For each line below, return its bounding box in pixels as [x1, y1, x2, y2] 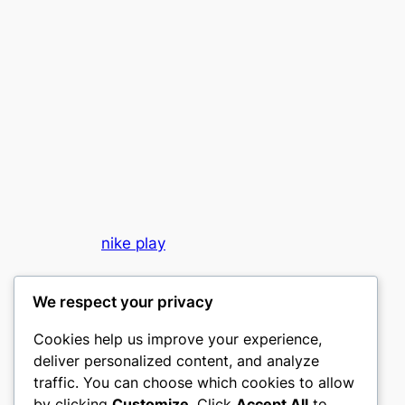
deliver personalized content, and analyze [33, 352, 319, 371]
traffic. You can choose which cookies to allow [33, 373, 354, 392]
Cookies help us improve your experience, [33, 330, 322, 349]
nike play [101, 234, 165, 253]
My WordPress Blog [101, 285, 216, 301]
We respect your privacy [33, 293, 213, 312]
